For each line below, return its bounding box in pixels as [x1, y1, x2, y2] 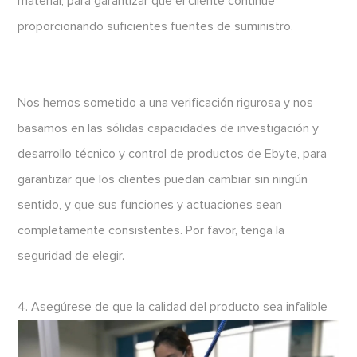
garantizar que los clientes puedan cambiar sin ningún [18, 173, 308, 186]
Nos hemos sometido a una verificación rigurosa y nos [18, 96, 314, 110]
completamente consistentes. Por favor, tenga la [18, 224, 285, 237]
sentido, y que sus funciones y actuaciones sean [18, 198, 283, 212]
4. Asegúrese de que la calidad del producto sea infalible [18, 300, 328, 314]
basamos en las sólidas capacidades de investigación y [18, 122, 320, 135]
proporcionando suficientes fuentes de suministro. [18, 20, 294, 33]
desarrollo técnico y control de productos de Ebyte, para [18, 147, 328, 161]
